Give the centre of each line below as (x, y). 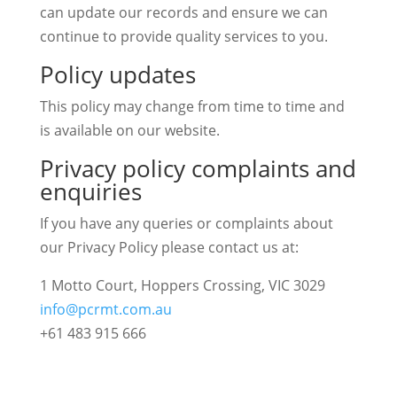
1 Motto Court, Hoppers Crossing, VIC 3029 (182, 285)
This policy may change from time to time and (192, 106)
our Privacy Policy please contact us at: (169, 247)
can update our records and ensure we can (183, 12)
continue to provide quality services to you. (183, 36)
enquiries (90, 191)
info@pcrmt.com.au (105, 309)
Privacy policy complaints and (198, 168)
